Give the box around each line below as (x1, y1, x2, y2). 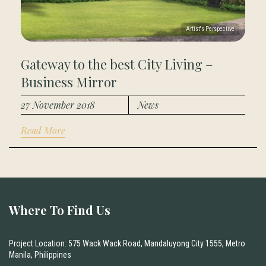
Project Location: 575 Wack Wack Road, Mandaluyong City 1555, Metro (9, 238, 245, 248)
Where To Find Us (9, 201, 110, 218)
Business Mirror (21, 72, 117, 91)
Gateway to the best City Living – (21, 55, 213, 73)
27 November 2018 (21, 98, 95, 111)
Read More (21, 123, 65, 137)
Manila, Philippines (9, 249, 71, 259)
